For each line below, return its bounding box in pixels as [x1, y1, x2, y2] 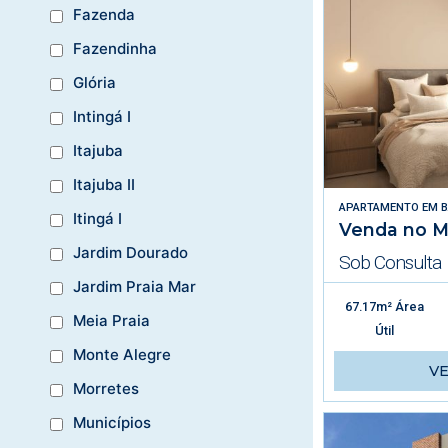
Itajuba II [73, 175, 135, 195]
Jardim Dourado [73, 243, 188, 263]
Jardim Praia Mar [73, 277, 196, 297]
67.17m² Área [345, 298, 425, 314]
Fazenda [73, 5, 135, 25]
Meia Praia [73, 311, 150, 331]
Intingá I [73, 107, 131, 127]
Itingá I [73, 209, 122, 229]
